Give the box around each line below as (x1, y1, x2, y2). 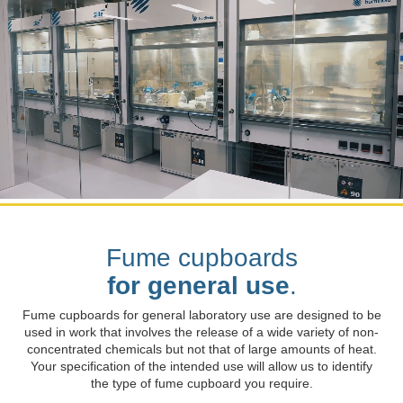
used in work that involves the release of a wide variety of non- (24, 325, 379, 340)
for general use (106, 271, 290, 300)
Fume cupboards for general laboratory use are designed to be (22, 308, 381, 323)
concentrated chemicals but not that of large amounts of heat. (26, 342, 377, 357)
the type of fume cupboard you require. (90, 376, 313, 391)
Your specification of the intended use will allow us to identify (31, 359, 372, 374)
